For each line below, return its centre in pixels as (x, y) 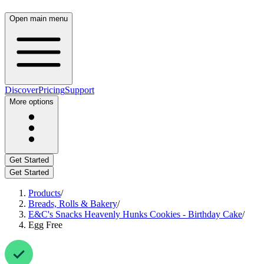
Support (80, 90)
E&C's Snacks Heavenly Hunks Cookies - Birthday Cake (135, 214)
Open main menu (39, 19)
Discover (22, 90)
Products (44, 193)
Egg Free (45, 225)
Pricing (52, 90)
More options (32, 102)
